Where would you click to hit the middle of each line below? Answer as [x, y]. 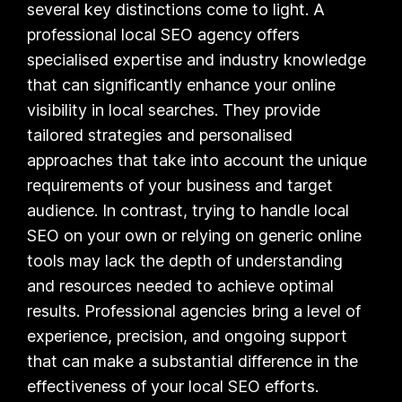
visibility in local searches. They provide [174, 109]
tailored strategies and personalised [160, 135]
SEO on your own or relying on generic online [195, 235]
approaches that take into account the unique [197, 160]
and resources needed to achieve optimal [181, 285]
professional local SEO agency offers [164, 34]
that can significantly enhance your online [182, 84]
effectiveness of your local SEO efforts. [173, 386]
